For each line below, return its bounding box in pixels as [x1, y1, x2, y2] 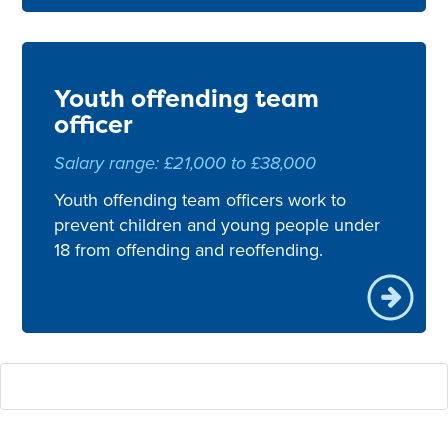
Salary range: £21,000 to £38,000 [54, 151, 317, 174]
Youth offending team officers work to [54, 189, 347, 212]
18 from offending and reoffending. [54, 239, 324, 262]
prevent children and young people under [54, 214, 381, 237]
